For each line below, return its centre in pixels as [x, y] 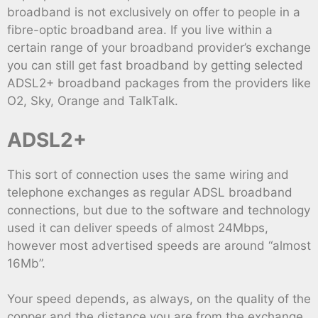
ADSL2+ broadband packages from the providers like [159, 83]
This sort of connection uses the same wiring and [148, 174]
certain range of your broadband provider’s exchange [159, 48]
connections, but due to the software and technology [159, 210]
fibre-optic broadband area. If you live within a [140, 30]
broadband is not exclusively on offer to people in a [154, 12]
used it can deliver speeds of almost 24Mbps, [138, 227]
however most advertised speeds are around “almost [159, 245]
